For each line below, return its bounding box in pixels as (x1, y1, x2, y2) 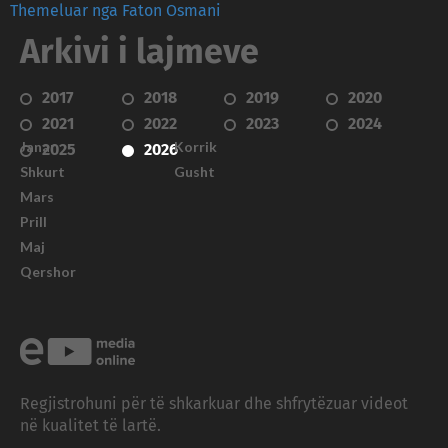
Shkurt (20, 162, 65, 180)
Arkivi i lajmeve (20, 35, 259, 70)
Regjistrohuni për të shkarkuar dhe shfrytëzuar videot (20, 395, 408, 412)
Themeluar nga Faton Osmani (10, 2, 221, 19)
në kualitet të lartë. (20, 417, 161, 434)
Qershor (20, 262, 76, 280)
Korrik (173, 137, 217, 155)
